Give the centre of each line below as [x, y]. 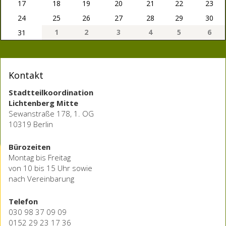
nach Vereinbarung [41, 179]
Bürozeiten [30, 147]
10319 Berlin [31, 124]
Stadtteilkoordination [51, 93]
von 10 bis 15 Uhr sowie [50, 168]
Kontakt [26, 75]
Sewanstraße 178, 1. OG [51, 114]
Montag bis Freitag [40, 158]
